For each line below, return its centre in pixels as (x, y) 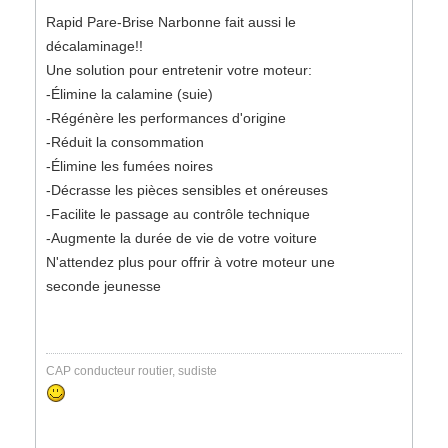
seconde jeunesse (103, 286)
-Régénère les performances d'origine (166, 118)
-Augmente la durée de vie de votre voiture (181, 238)
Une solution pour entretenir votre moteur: (179, 70)
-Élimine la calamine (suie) (129, 94)
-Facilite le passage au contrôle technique (178, 214)
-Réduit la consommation (125, 142)
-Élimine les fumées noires (129, 166)
